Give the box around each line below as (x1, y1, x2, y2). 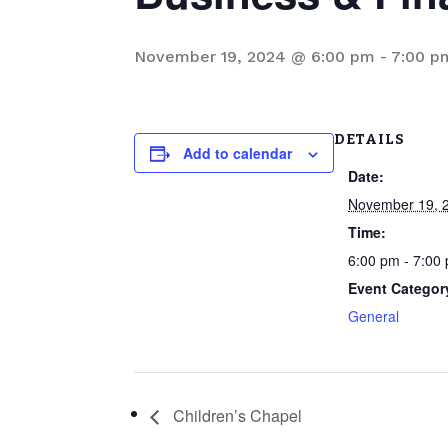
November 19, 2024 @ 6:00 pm (134, 47, 376, 66)
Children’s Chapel (169, 403, 303, 427)
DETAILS (334, 131, 406, 148)
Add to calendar (183, 143, 293, 163)
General (348, 306, 400, 326)
